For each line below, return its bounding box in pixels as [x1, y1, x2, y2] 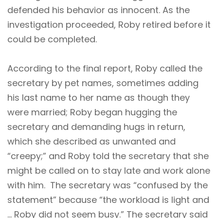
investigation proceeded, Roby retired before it [7, 18, 211, 31]
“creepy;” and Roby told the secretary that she [7, 149, 209, 162]
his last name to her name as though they [7, 91, 190, 104]
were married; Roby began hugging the [7, 106, 177, 118]
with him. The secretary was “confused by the [7, 179, 208, 191]
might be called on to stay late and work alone [7, 164, 210, 177]
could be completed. [7, 33, 99, 45]
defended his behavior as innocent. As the [7, 3, 190, 16]
